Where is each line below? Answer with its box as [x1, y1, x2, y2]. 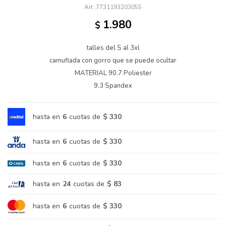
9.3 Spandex [94, 81, 132, 90]
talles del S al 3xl [86, 43, 140, 52]
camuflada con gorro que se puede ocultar [49, 56, 177, 65]
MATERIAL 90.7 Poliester [74, 69, 152, 78]
